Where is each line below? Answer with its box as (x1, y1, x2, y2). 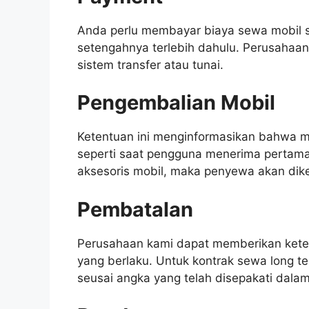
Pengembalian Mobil (77, 90, 275, 115)
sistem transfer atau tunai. (77, 57, 230, 72)
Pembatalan (77, 197, 193, 221)
